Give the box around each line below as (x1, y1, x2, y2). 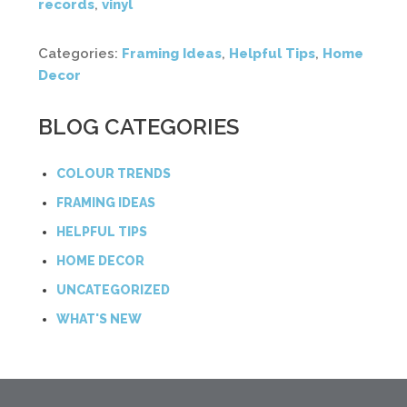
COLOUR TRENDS (56, 165, 171, 181)
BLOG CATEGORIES (38, 113, 239, 140)
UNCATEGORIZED (56, 282, 170, 297)
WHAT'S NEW (56, 311, 142, 326)
